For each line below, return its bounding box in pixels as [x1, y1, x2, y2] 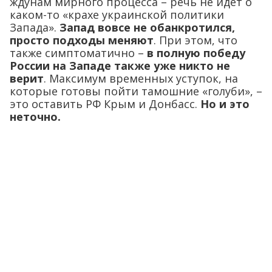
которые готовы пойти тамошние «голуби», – [10, 84, 262, 99]
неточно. [10, 109, 61, 124]
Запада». [10, 20, 59, 35]
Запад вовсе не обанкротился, [59, 20, 235, 35]
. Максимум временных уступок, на [44, 71, 238, 86]
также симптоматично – [10, 46, 147, 61]
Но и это [200, 97, 250, 112]
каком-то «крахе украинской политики [10, 7, 224, 22]
